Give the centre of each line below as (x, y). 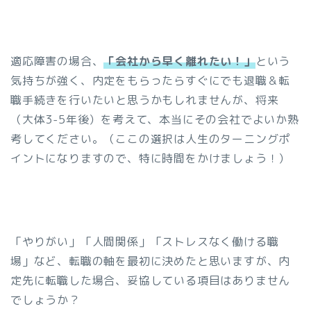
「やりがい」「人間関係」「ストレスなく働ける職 (145, 242)
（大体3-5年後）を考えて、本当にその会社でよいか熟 (155, 120)
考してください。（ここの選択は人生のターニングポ (151, 139)
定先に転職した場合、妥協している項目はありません (151, 281)
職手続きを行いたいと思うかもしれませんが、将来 (145, 100)
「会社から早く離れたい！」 (179, 61)
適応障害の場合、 (57, 61)
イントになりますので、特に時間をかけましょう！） (151, 159)
